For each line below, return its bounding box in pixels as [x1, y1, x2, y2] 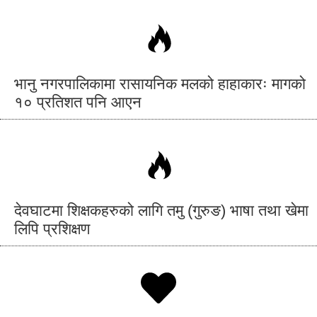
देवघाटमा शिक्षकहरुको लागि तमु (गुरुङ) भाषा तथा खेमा [14, 201, 309, 219]
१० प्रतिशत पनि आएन [14, 93, 142, 111]
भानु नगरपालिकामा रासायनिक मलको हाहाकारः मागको [14, 74, 306, 93]
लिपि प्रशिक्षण [14, 219, 90, 238]
